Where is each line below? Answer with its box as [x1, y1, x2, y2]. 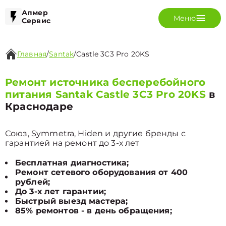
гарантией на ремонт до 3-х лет [5, 138, 140, 148]
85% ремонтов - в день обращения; [15, 206, 172, 215]
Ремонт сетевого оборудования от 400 [15, 167, 188, 177]
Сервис [22, 16, 50, 25]
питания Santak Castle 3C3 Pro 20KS [5, 88, 206, 100]
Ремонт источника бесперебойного [5, 76, 206, 88]
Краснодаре [5, 100, 73, 112]
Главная [17, 49, 47, 59]
